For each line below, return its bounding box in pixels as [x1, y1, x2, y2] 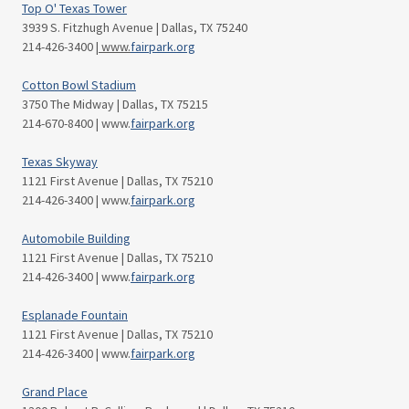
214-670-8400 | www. [22, 115, 131, 131]
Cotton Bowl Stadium [22, 77, 136, 93]
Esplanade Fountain [22, 307, 128, 323]
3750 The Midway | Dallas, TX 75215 [22, 96, 208, 112]
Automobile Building [22, 230, 131, 246]
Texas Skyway [22, 153, 98, 170]
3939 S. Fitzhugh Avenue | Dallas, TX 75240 [22, 19, 247, 36]
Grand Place [22, 383, 88, 400]
